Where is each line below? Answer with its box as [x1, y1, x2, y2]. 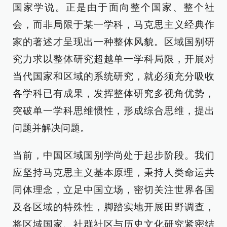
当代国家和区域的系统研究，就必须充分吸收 [13, 71, 214, 82]
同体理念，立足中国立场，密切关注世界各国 [13, 184, 214, 195]
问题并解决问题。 [13, 123, 90, 133]
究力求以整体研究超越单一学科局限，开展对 [13, 54, 214, 64]
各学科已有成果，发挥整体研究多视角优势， [13, 88, 214, 99]
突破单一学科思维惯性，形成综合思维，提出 [13, 105, 214, 116]
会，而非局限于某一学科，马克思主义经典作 [13, 19, 214, 30]
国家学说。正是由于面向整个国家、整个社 [13, 2, 214, 13]
